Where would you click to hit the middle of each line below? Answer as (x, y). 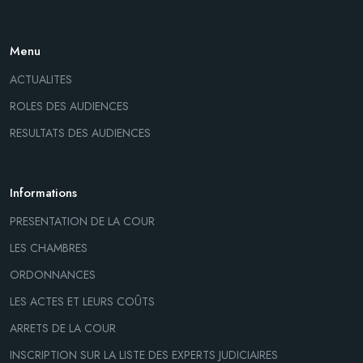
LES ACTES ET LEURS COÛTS (82, 301)
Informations (43, 192)
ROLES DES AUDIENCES (69, 106)
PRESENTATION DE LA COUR (82, 221)
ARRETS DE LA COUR (63, 328)
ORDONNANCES (53, 274)
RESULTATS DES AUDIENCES (80, 132)
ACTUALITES (41, 79)
